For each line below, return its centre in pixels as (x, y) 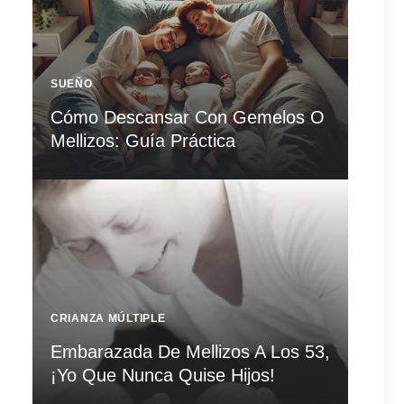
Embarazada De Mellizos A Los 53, (190, 352)
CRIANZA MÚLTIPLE (108, 319)
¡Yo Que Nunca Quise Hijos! (163, 376)
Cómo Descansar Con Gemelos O (188, 118)
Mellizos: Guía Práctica (143, 141)
